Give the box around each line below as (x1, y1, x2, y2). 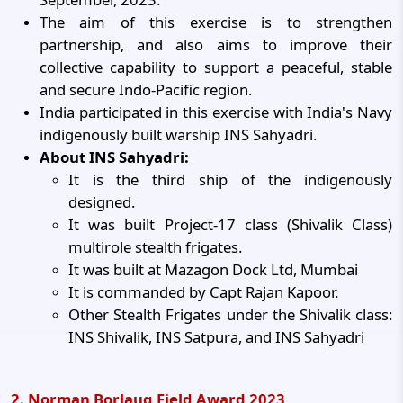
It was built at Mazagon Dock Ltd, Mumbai (68, 259, 358, 280)
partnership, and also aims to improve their (40, 34, 392, 55)
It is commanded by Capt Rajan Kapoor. (68, 282, 338, 302)
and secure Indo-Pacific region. (40, 79, 252, 100)
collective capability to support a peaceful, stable (40, 57, 392, 77)
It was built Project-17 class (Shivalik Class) (68, 214, 392, 235)
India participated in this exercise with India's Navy (40, 102, 392, 122)
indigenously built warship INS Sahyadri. (40, 124, 317, 145)
